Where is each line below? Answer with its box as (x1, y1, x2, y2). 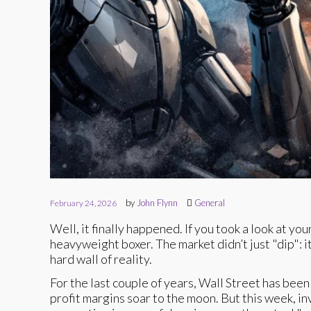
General (194, 196, 225, 208)
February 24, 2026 (50, 197, 117, 208)
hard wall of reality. (50, 251, 152, 267)
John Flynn (137, 196, 178, 208)
